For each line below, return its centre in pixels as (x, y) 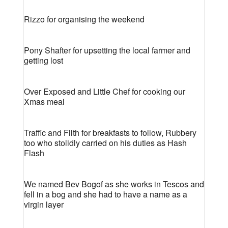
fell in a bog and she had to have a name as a (105, 194)
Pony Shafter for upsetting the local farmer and (107, 50)
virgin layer (44, 204)
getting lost (43, 60)
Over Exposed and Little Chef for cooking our (104, 91)
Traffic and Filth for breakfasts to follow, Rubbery (110, 133)
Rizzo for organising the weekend (84, 19)
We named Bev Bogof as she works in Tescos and (114, 184)
